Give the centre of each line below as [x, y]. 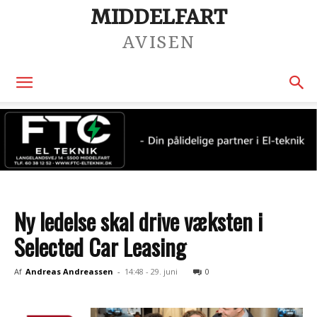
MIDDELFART [158, 18]
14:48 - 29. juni [151, 271]
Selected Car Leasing [100, 247]
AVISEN [158, 43]
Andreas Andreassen [69, 271]
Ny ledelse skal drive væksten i [138, 221]
